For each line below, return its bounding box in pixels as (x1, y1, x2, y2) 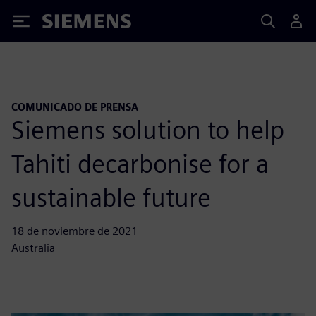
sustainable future (11, 181, 211, 213)
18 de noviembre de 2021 (11, 224, 138, 238)
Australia (11, 241, 55, 255)
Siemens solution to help (11, 114, 284, 145)
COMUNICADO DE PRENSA (11, 101, 138, 113)
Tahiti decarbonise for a (11, 147, 269, 179)
